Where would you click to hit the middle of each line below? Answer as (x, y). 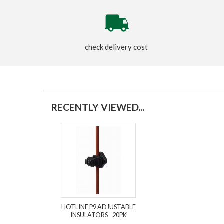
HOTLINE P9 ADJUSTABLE (98, 207)
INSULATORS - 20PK (98, 215)
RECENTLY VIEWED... (98, 107)
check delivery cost (117, 47)
